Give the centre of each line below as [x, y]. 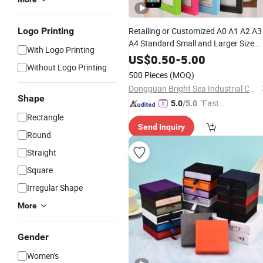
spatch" [214, 116]
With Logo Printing [61, 50]
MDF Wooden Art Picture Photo [185, 55]
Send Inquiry [161, 127]
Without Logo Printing [67, 67]
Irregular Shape [55, 188]
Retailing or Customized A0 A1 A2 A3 [195, 31]
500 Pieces [148, 75]
